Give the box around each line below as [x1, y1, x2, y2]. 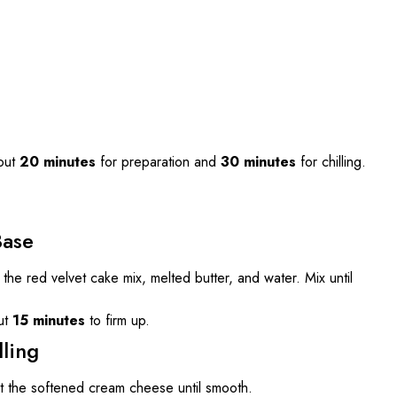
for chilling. [296, 151, 366, 172]
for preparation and [96, 151, 221, 172]
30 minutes [221, 151, 296, 172]
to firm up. [85, 309, 150, 331]
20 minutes [19, 151, 96, 172]
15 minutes [12, 309, 85, 331]
